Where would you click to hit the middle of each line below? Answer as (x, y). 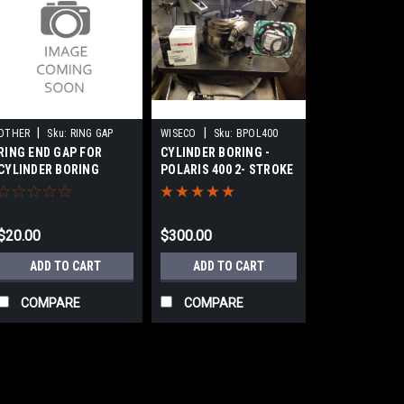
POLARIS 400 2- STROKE (227, 170)
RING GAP (92, 133)
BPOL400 (257, 133)
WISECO (179, 133)
